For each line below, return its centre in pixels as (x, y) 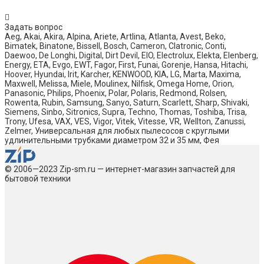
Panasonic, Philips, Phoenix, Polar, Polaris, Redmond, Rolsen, (116, 93)
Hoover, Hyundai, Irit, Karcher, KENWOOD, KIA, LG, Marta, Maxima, (123, 75)
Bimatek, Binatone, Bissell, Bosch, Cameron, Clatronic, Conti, (115, 46)
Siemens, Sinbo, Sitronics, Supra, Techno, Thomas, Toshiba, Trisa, (126, 112)
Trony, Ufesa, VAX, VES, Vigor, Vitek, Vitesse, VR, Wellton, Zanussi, (125, 122)
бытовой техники (38, 179)
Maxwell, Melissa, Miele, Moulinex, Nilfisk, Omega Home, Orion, (119, 84)
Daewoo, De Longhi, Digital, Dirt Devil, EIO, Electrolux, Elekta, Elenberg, (131, 56)
